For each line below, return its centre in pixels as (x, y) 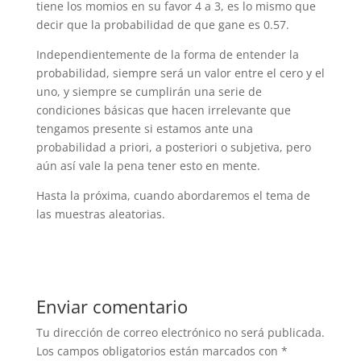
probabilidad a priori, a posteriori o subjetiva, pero (173, 147)
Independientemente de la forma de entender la (167, 54)
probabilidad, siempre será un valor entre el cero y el (180, 73)
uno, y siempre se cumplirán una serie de (149, 91)
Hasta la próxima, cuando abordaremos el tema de (173, 195)
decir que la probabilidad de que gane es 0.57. (162, 25)
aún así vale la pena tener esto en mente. (148, 166)
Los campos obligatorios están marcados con (158, 351)
